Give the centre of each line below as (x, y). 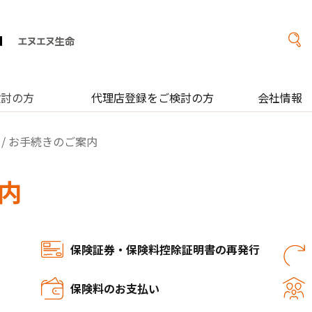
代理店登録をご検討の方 (153, 97)
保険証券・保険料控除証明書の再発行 (165, 249)
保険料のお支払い (115, 288)
